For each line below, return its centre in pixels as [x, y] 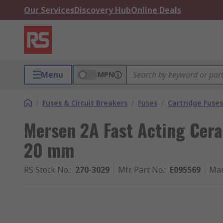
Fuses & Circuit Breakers [85, 103]
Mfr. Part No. [141, 170]
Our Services [49, 10]
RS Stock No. [47, 170]
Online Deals [156, 10]
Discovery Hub [103, 10]
